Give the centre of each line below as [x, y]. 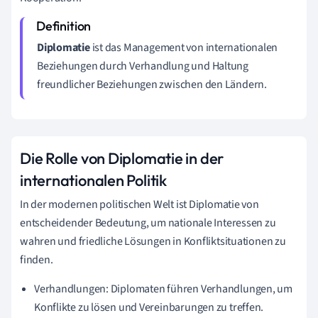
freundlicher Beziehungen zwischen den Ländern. [152, 84]
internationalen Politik [93, 180]
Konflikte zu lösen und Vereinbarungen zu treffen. [149, 307]
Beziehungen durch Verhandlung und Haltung [143, 66]
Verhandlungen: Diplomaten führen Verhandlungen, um [163, 289]
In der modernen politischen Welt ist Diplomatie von [139, 204]
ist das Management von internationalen [184, 47]
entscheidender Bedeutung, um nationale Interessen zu [148, 223]
